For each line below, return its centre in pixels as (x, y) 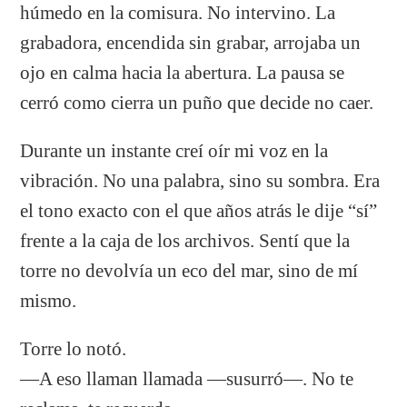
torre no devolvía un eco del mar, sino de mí (189, 270)
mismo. (49, 300)
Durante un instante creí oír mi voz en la (174, 150)
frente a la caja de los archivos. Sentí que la (185, 240)
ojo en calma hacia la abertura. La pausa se (183, 72)
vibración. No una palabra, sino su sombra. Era (200, 180)
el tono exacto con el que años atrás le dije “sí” (199, 210)
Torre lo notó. (74, 348)
